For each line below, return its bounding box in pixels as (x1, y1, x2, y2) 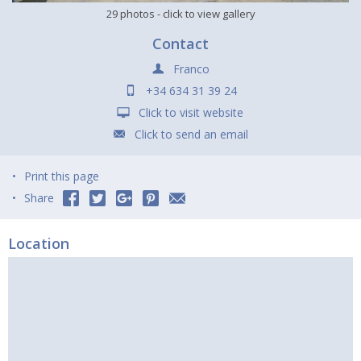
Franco (169, 61, 210, 77)
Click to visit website (139, 105, 243, 121)
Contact (152, 34, 209, 54)
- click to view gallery (154, 6, 255, 22)
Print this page (24, 168, 99, 185)
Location (8, 234, 69, 254)
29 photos (106, 6, 155, 22)
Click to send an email (134, 127, 248, 143)
